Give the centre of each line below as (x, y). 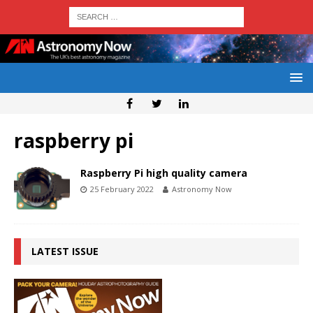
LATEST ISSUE (65, 251)
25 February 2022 (122, 189)
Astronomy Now (202, 189)
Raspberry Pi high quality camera (164, 173)
